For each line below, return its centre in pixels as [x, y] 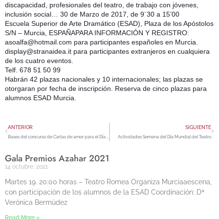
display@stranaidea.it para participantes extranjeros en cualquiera [107, 51]
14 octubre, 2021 [26, 167]
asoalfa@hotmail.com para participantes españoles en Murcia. [101, 42]
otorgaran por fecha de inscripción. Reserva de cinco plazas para [106, 88]
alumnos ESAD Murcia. [41, 98]
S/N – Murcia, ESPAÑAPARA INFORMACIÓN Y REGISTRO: [97, 33]
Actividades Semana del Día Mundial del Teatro [164, 137]
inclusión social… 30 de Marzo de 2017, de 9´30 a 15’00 [92, 14]
